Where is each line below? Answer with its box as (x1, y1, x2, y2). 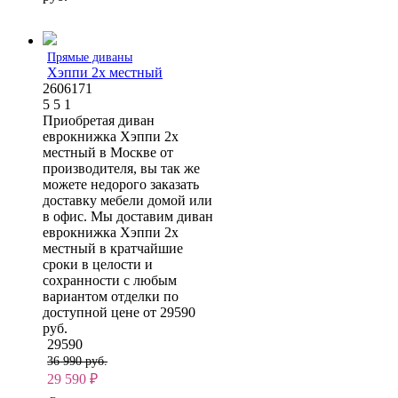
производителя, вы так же (43, 160, 200, 176)
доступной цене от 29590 (43, 304, 195, 320)
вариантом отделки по (43, 288, 179, 304)
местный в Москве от (43, 144, 173, 160)
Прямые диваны (47, 50, 132, 64)
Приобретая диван (43, 112, 155, 128)
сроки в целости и (43, 256, 153, 272)
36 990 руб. (47, 354, 107, 368)
